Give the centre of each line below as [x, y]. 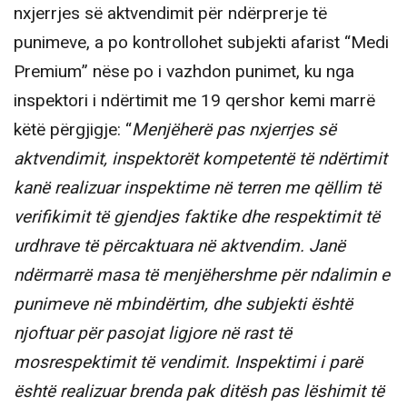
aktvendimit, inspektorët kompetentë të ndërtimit [200, 159]
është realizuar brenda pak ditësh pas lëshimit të [199, 391]
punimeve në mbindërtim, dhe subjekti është [183, 304]
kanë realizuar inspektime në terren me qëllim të [197, 188]
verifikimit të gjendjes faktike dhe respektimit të [197, 217]
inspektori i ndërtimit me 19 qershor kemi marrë [194, 100]
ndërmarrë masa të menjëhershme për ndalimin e [202, 275]
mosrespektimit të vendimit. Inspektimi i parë [188, 362]
